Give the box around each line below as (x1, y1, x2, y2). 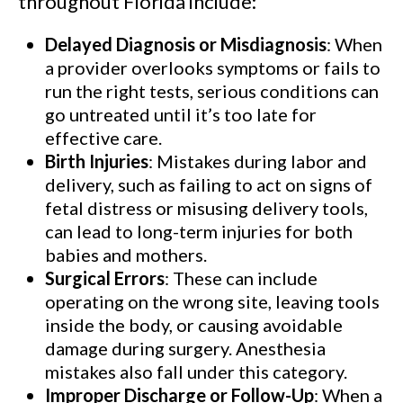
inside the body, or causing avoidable (45, 314, 343, 336)
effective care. (45, 127, 162, 148)
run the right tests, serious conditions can (45, 80, 379, 102)
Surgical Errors (45, 267, 165, 289)
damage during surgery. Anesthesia (45, 337, 326, 359)
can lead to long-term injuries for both (45, 220, 353, 242)
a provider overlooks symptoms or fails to (45, 57, 381, 78)
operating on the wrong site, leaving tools (45, 291, 380, 312)
